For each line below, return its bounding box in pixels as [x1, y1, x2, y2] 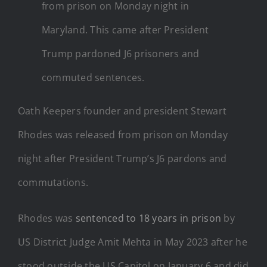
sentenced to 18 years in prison [75, 211, 222, 225]
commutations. [18, 175, 89, 189]
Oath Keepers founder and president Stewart [18, 104, 227, 117]
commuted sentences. [42, 70, 145, 84]
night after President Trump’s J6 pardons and [18, 151, 227, 165]
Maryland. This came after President [42, 23, 209, 36]
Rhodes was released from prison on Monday [18, 128, 228, 141]
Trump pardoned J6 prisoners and [42, 46, 200, 60]
